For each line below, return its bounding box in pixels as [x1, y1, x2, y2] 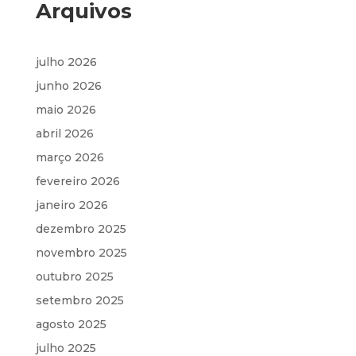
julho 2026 [35, 54, 97, 69]
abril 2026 [35, 126, 94, 141]
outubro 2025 [35, 269, 114, 284]
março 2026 [35, 149, 104, 164]
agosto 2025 [35, 316, 106, 331]
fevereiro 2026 [35, 173, 120, 188]
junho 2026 [35, 78, 102, 93]
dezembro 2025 [35, 221, 126, 236]
